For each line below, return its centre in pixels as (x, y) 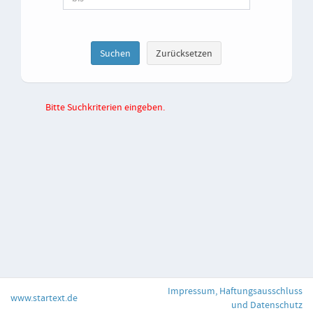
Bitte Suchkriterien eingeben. (105, 107)
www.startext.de (44, 298)
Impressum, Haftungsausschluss (235, 291)
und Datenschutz (267, 305)
